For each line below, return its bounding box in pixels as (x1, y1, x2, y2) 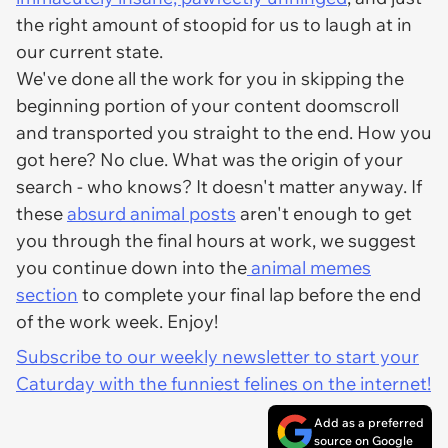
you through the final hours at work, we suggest (16, 229, 416, 252)
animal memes (247, 256, 371, 279)
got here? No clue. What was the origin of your (16, 148, 403, 171)
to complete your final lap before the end (78, 283, 421, 306)
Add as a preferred (314, 415, 424, 430)
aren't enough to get (236, 202, 412, 225)
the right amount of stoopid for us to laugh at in (16, 13, 412, 36)
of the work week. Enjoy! (16, 310, 218, 333)
